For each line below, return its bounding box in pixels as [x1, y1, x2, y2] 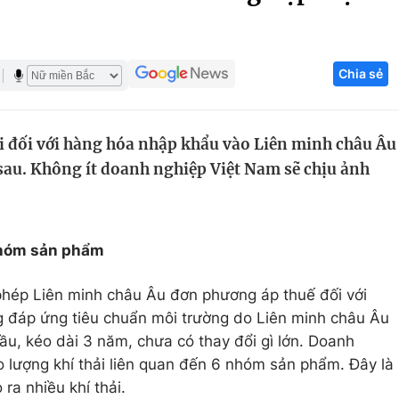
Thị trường [287, 179, 361, 197]
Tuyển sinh [68, 111, 145, 129]
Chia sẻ [338, 66, 383, 81]
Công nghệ [287, 77, 366, 95]
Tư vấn [287, 213, 336, 231]
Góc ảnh [305, 12, 364, 30]
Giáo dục [68, 77, 133, 95]
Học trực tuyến [68, 145, 174, 163]
